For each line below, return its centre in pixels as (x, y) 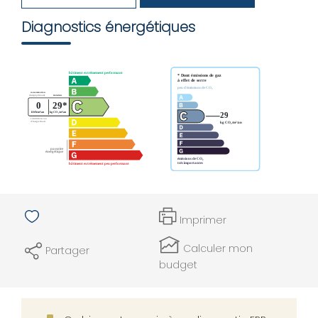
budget (178, 264)
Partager (67, 251)
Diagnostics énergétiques (108, 27)
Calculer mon (218, 248)
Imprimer (203, 220)
